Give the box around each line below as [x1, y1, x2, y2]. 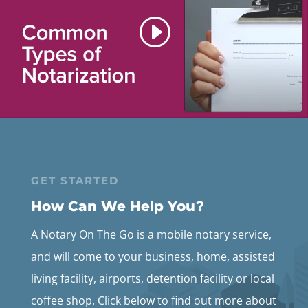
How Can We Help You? [30, 198, 204, 215]
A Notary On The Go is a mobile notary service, [30, 227, 272, 243]
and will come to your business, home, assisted [30, 249, 275, 265]
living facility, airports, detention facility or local [30, 271, 274, 287]
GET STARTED [30, 174, 119, 188]
